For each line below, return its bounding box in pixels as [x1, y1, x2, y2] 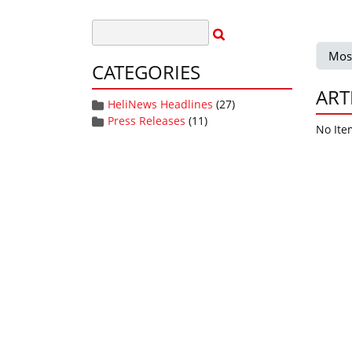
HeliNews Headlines [108, 97, 213, 112]
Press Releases [108, 113, 185, 128]
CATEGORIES [92, 59, 200, 85]
